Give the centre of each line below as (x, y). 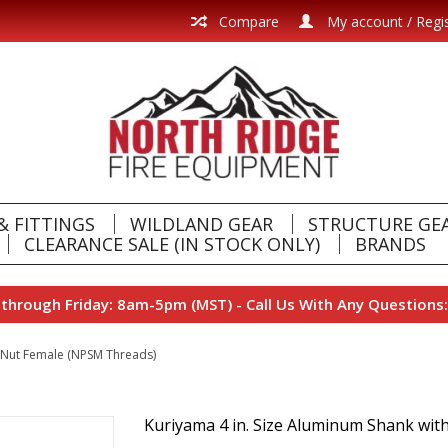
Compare (247, 21)
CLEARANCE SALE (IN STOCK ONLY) (171, 244)
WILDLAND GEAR (201, 224)
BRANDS (390, 244)
